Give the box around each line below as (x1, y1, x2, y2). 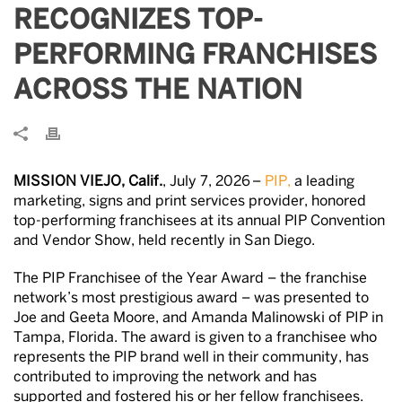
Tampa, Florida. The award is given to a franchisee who (13, 331, 377, 345)
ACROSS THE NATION (13, 79, 302, 104)
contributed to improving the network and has (13, 371, 317, 384)
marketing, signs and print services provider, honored (13, 195, 366, 208)
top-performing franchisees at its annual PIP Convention (13, 214, 385, 228)
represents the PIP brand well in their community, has (13, 351, 369, 364)
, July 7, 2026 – (162, 175, 265, 188)
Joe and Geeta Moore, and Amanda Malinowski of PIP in (13, 311, 383, 325)
